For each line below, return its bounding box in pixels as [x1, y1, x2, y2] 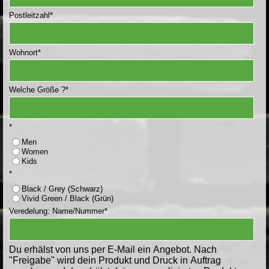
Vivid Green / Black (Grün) [22, 193, 113, 203]
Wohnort [9, 48, 38, 57]
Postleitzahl [9, 11, 50, 20]
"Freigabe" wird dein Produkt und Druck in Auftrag [9, 255, 221, 265]
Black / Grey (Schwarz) [22, 184, 103, 193]
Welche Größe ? [9, 85, 65, 94]
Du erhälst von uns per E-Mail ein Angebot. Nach [9, 244, 217, 255]
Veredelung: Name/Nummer [9, 206, 104, 216]
